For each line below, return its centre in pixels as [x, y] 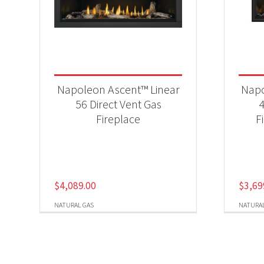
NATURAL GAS [74, 204]
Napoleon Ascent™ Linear [118, 89]
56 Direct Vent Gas [118, 104]
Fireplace [118, 118]
